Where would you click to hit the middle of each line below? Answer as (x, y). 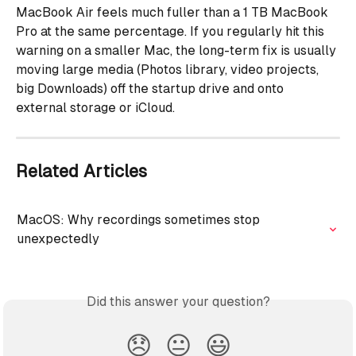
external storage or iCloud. (95, 107)
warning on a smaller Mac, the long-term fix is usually (178, 50)
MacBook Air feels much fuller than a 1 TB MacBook (174, 12)
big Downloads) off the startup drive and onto (151, 88)
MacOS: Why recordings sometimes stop (140, 219)
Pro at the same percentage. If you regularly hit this (172, 31)
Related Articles (81, 171)
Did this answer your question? (178, 301)
